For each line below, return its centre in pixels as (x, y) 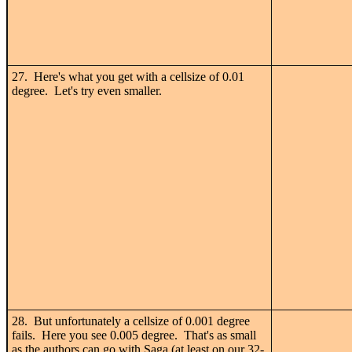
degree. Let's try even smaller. (87, 90)
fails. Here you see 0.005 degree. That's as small (134, 335)
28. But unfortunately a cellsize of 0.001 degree (131, 321)
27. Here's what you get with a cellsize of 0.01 (128, 76)
